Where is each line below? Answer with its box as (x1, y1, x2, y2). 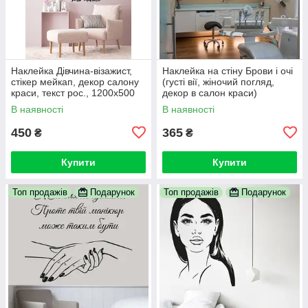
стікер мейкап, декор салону (11, 76, 139, 87)
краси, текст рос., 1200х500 (11, 87, 135, 98)
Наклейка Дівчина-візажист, (11, 65, 132, 76)
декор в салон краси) (162, 87, 257, 98)
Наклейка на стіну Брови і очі (162, 65, 293, 76)
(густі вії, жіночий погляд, (162, 76, 274, 87)
